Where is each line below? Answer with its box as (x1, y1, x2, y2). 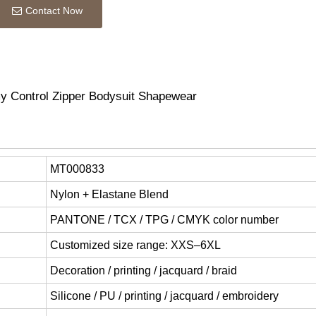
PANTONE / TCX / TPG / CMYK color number (50, 214, 279, 226)
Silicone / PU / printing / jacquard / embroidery (50, 290, 279, 303)
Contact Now (25, 5, 83, 17)
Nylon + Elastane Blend (50, 188, 169, 201)
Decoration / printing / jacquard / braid (50, 265, 238, 277)
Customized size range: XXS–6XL (50, 239, 221, 252)
